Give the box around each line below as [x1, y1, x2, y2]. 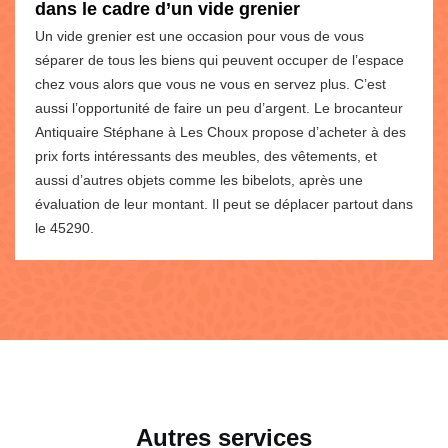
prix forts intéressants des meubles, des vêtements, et [35, 147, 377, 164]
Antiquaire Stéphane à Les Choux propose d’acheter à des [35, 123, 406, 140]
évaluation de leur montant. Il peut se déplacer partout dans [35, 195, 413, 212]
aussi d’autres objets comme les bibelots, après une [35, 171, 363, 188]
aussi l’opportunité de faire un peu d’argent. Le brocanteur [35, 99, 403, 116]
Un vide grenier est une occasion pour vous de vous [35, 27, 364, 44]
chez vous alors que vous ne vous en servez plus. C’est [35, 75, 386, 92]
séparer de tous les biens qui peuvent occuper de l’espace [35, 51, 404, 68]
